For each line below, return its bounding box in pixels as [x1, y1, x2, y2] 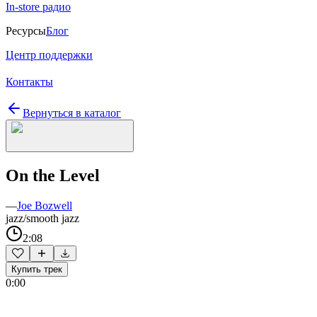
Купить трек [11, 263, 62, 275]
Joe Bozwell [17, 199, 72, 212]
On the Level [6, 166, 100, 185]
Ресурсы [6, 25, 46, 37]
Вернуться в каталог [23, 107, 121, 119]
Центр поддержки [6, 49, 93, 61]
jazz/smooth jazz [6, 212, 79, 224]
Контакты [6, 76, 53, 88]
